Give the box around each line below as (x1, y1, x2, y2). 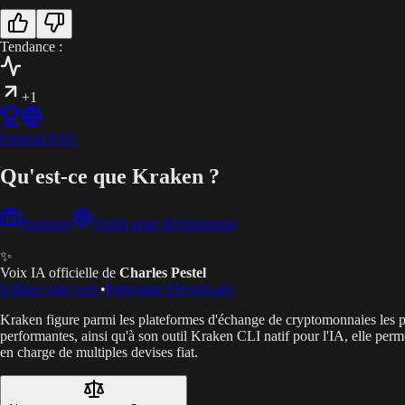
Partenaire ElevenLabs (106, 281, 234, 297)
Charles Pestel (119, 265, 206, 281)
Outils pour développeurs (94, 216, 238, 232)
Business (22, 216, 72, 232)
